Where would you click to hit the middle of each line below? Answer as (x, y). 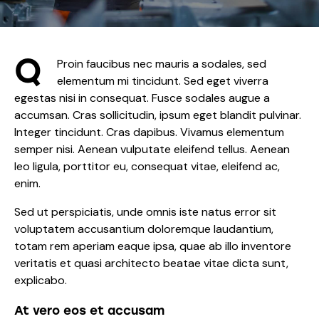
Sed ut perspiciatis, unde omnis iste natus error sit (145, 211)
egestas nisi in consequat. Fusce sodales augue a (142, 98)
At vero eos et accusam (89, 310)
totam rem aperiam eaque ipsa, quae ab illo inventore (153, 246)
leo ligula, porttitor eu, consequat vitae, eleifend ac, (147, 166)
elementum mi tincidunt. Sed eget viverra (163, 80)
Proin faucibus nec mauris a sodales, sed (162, 63)
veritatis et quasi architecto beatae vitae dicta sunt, (151, 263)
